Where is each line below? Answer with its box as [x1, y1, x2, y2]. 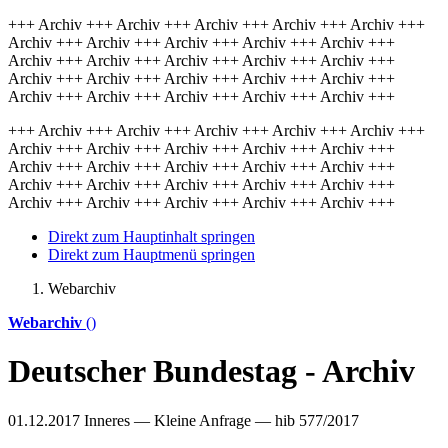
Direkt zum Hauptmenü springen [48, 246, 255, 263]
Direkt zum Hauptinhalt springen [48, 228, 255, 245]
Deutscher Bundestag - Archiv [8, 353, 415, 390]
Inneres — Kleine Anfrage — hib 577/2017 [84, 411, 359, 429]
